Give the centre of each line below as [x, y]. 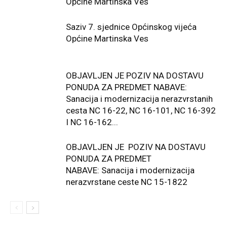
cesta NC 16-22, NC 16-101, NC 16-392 [141, 110]
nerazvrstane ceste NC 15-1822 [127, 182]
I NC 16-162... [92, 122]
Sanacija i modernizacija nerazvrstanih [139, 99]
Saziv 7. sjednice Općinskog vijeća [131, 27]
